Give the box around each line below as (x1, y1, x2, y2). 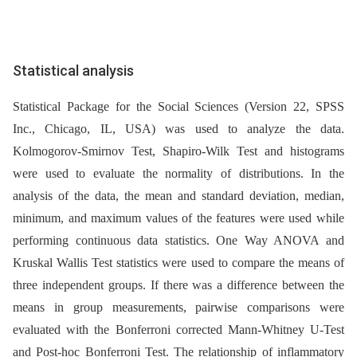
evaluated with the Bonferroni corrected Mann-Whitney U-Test (13, 322, 344, 336)
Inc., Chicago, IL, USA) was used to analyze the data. (13, 121, 344, 135)
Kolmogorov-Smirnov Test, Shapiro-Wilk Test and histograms (13, 143, 344, 158)
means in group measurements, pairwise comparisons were (13, 300, 344, 314)
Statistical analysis (13, 61, 134, 79)
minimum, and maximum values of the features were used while (13, 210, 344, 225)
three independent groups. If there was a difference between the (13, 277, 344, 292)
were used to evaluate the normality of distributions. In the (13, 166, 344, 180)
